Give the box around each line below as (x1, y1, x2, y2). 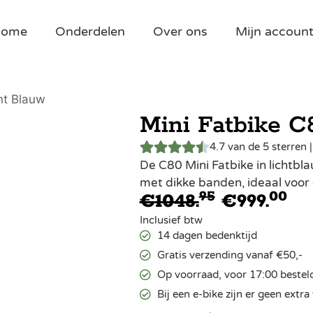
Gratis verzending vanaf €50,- (156, 249, 303, 261)
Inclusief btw (139, 214, 203, 226)
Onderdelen (55, 24, 126, 39)
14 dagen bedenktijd (156, 229, 257, 242)
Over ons (153, 24, 208, 39)
